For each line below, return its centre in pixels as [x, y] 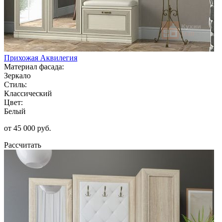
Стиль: [15, 84]
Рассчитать [23, 145]
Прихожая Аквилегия [41, 57]
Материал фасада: [34, 66]
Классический [28, 93]
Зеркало [17, 75]
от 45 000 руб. [28, 128]
